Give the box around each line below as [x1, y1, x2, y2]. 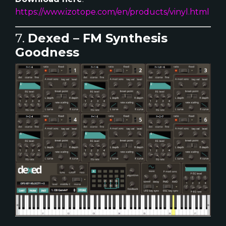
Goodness [15, 45, 79, 60]
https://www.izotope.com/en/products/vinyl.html [15, 7, 209, 17]
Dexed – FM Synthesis [28, 31, 167, 46]
